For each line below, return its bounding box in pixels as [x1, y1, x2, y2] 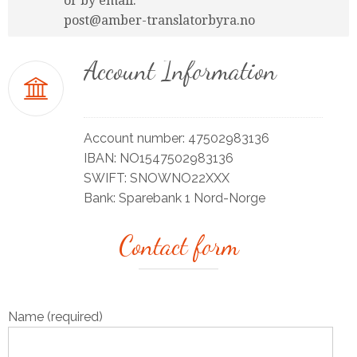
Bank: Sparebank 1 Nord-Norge [84, 190, 265, 206]
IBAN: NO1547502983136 [84, 151, 233, 167]
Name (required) [8, 309, 103, 325]
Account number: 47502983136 [84, 131, 269, 147]
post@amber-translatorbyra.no [64, 12, 255, 28]
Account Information [84, 54, 277, 86]
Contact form [118, 230, 239, 262]
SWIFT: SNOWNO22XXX [84, 171, 229, 186]
